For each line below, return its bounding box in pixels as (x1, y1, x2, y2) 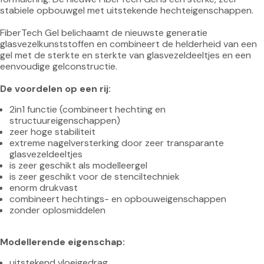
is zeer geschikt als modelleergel (9, 159, 147, 171)
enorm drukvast (9, 181, 78, 194)
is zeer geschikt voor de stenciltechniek (9, 170, 180, 183)
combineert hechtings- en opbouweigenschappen (9, 193, 226, 205)
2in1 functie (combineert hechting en (9, 103, 168, 115)
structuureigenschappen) (9, 114, 120, 127)
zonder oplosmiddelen (9, 204, 105, 216)
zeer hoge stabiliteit (9, 126, 95, 138)
